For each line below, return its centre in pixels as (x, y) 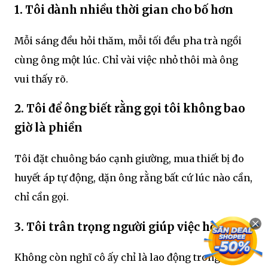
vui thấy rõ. (41, 79)
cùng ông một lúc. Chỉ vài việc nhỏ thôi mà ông (126, 60)
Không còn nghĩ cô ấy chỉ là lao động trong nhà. (129, 258)
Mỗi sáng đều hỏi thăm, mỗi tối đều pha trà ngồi (128, 40)
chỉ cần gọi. (42, 197)
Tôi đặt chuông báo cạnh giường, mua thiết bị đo (129, 159)
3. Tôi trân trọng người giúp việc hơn (120, 227)
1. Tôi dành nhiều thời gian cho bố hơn (124, 10)
